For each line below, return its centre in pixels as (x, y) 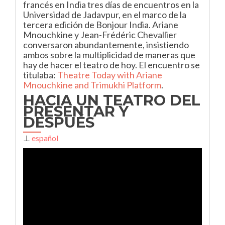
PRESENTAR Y (76, 111)
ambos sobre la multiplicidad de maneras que (109, 55)
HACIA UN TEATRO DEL (112, 100)
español (45, 138)
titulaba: (40, 75)
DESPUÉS (59, 122)
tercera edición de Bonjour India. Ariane (101, 25)
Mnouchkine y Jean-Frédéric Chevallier (100, 35)
